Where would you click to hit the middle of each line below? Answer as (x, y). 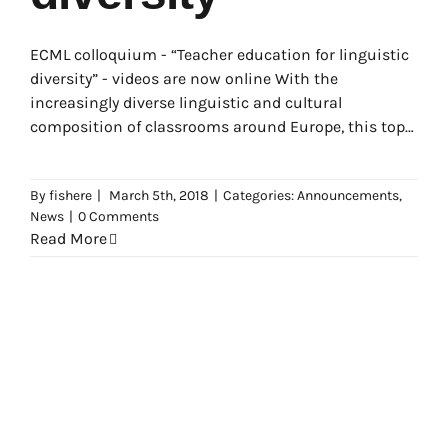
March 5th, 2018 (159, 195)
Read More (68, 238)
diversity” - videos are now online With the (184, 78)
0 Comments (118, 216)
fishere (70, 195)
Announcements (348, 195)
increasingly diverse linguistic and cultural (186, 102)
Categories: (260, 195)
